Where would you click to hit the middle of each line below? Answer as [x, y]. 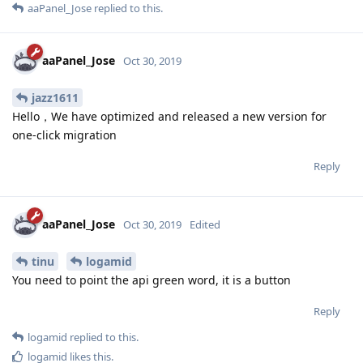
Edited [205, 224]
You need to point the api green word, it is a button [152, 280]
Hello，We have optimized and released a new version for [169, 116]
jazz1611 [55, 97]
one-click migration [64, 135]
